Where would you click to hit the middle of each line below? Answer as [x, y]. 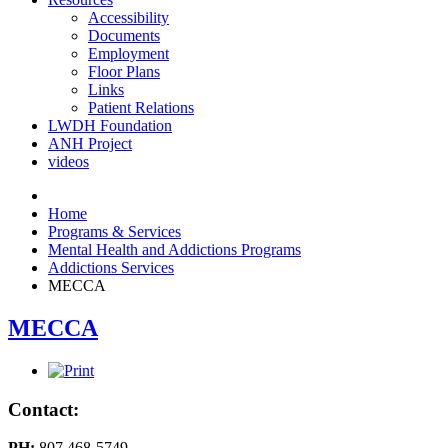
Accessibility [128, 17]
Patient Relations [141, 107]
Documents [124, 35]
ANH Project [90, 143]
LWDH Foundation [110, 125]
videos [68, 161]
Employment [128, 53]
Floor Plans [124, 71]
